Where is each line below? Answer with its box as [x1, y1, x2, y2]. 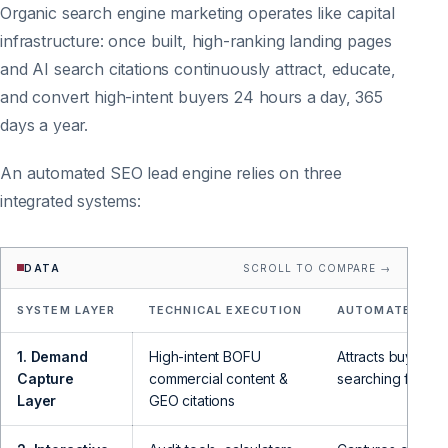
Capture [17, 369, 74, 387]
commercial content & [149, 369, 288, 387]
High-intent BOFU [149, 347, 261, 365]
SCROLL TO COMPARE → [243, 261, 391, 274]
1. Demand [17, 347, 88, 365]
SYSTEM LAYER [17, 302, 116, 317]
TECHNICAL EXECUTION [148, 302, 302, 317]
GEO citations [149, 391, 235, 409]
